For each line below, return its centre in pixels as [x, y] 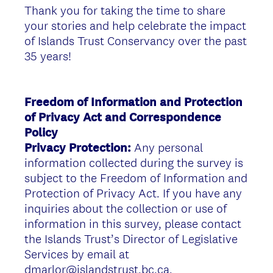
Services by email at [77, 254]
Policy [41, 132]
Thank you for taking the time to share [125, 10]
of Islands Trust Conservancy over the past [136, 41]
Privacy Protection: [78, 147]
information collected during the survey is [134, 162]
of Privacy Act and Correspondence [123, 117]
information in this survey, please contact [133, 223]
